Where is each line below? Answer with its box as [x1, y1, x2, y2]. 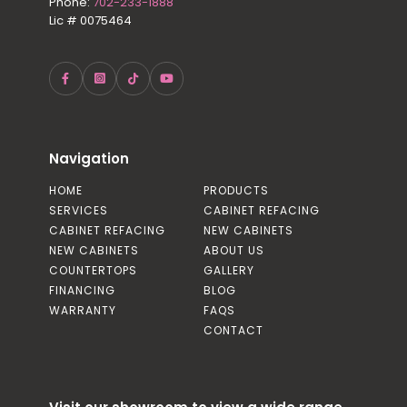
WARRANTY [48, 303, 116, 319]
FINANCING [48, 283, 115, 299]
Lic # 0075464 [48, 12, 132, 30]
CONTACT [203, 323, 263, 339]
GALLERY [203, 263, 254, 279]
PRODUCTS [203, 183, 269, 199]
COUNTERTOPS [48, 263, 137, 279]
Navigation [48, 149, 129, 169]
